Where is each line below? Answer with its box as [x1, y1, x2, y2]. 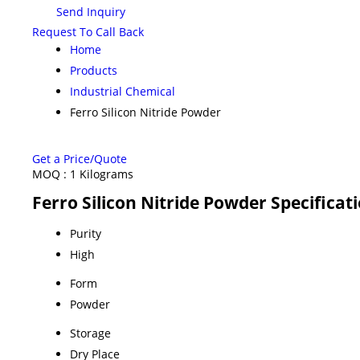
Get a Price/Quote [32, 150, 127, 166]
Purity [70, 225, 101, 241]
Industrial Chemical [70, 83, 175, 99]
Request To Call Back [32, 23, 144, 39]
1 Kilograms [70, 166, 133, 182]
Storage [70, 325, 111, 341]
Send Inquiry [53, 4, 125, 20]
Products [70, 62, 117, 78]
